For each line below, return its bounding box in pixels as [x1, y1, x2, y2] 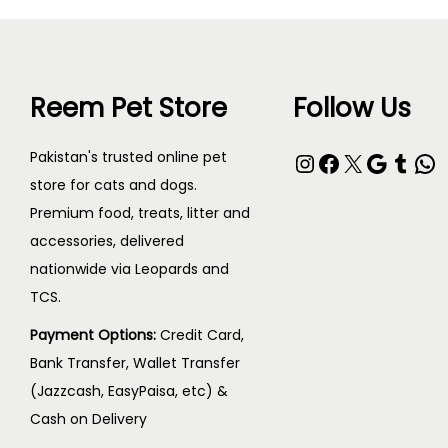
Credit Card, [160, 325, 244, 345]
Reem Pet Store [30, 90, 227, 126]
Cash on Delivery [30, 409, 147, 429]
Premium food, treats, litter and [30, 203, 250, 223]
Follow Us [292, 90, 411, 126]
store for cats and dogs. [30, 175, 197, 195]
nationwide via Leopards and [30, 259, 229, 279]
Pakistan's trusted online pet [30, 147, 227, 167]
